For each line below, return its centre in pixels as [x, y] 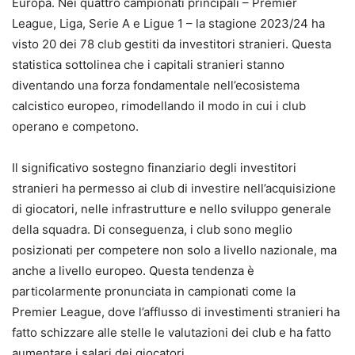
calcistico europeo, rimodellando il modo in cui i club [159, 105]
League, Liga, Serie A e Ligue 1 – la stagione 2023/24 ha [168, 23]
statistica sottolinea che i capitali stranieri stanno [148, 64]
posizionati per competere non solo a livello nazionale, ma [174, 250]
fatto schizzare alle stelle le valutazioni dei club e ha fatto [172, 332]
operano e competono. [75, 126]
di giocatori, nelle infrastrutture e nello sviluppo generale [172, 208]
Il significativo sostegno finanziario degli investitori [154, 167]
